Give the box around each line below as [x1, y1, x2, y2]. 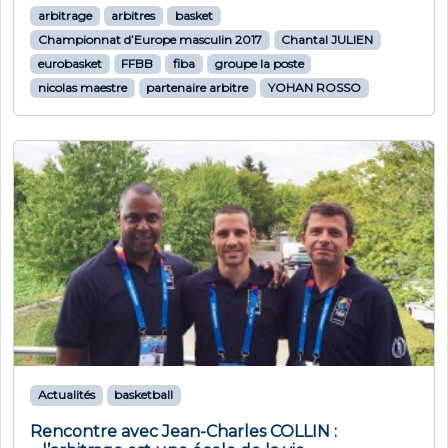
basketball [114, 387, 174, 403]
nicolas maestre [37, 80, 127, 95]
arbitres [111, 8, 156, 23]
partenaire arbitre [146, 80, 249, 95]
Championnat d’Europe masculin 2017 [37, 32, 262, 47]
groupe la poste [214, 56, 304, 71]
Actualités [37, 387, 95, 403]
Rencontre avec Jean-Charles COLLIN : [30, 422, 337, 442]
